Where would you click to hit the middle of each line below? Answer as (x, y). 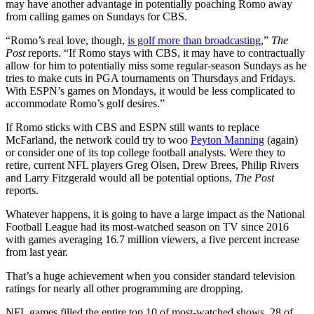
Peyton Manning (227, 139)
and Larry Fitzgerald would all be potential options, (120, 177)
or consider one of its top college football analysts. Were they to (145, 152)
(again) (281, 139)
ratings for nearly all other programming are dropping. (124, 288)
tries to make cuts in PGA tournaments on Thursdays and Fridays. (151, 78)
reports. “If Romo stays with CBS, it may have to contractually (166, 53)
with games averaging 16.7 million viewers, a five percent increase (152, 239)
